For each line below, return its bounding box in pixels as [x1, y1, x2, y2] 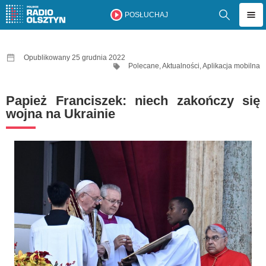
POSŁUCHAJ [124, 11, 168, 19]
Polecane [128, 62, 159, 70]
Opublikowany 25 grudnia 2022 [24, 53, 125, 62]
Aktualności [162, 62, 199, 70]
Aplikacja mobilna [202, 62, 260, 70]
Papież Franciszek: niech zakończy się [6, 93, 260, 108]
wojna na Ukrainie [6, 106, 115, 121]
